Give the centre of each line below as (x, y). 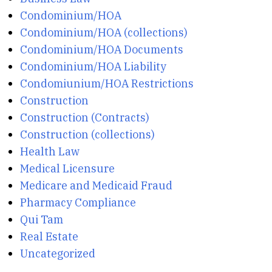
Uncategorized (57, 253)
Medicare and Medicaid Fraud (96, 185)
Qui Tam (41, 219)
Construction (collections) (87, 134)
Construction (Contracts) (84, 117)
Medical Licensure (67, 168)
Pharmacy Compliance (78, 202)
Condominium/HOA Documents (101, 49)
